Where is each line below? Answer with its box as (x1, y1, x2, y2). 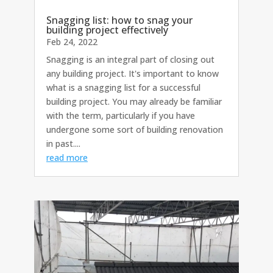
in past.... (46, 138, 80, 150)
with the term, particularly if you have (46, 110, 195, 122)
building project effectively (46, 23, 168, 37)
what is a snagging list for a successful (46, 82, 200, 94)
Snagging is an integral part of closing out (46, 54, 214, 66)
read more (46, 152, 88, 164)
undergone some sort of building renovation (46, 124, 223, 136)
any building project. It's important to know (46, 68, 219, 80)
